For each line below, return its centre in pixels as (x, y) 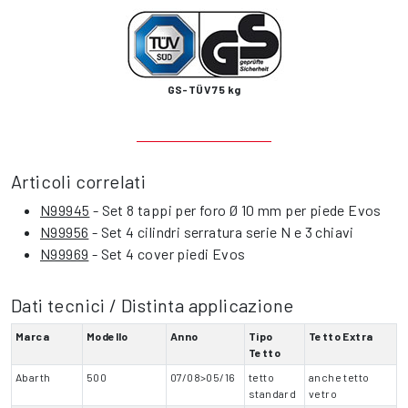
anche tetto (339, 377)
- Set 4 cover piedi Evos (167, 254)
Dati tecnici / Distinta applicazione (153, 305)
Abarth (33, 377)
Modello (107, 336)
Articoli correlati (79, 181)
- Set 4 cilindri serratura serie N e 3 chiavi (221, 232)
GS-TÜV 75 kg (204, 89)
